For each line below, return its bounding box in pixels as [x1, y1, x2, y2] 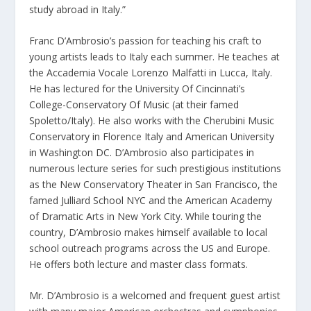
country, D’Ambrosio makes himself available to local [29, 225, 268, 239]
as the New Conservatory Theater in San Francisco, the [29, 177, 278, 191]
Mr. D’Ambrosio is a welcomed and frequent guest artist [29, 289, 281, 303]
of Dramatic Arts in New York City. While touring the [29, 209, 262, 223]
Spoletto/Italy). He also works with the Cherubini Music [29, 113, 275, 127]
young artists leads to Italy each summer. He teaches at [29, 49, 280, 63]
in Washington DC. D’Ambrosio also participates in [29, 145, 255, 159]
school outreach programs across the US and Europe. [29, 241, 271, 255]
